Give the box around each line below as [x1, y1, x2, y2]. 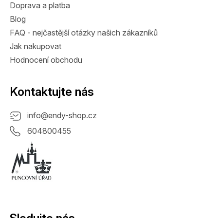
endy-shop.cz [48, 110, 97, 121]
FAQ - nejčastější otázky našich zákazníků [10, 28, 158, 38]
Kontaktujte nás [10, 85, 94, 99]
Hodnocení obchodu [10, 55, 82, 65]
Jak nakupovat [10, 41, 61, 52]
